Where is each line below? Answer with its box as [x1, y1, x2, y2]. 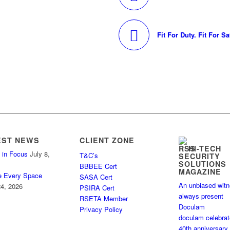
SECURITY [178, 151, 220, 162]
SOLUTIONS [178, 159, 226, 169]
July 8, [29, 149, 50, 159]
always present [178, 191, 223, 201]
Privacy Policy [79, 204, 123, 215]
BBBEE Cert [79, 161, 119, 171]
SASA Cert [79, 172, 114, 182]
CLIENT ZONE [79, 135, 135, 146]
